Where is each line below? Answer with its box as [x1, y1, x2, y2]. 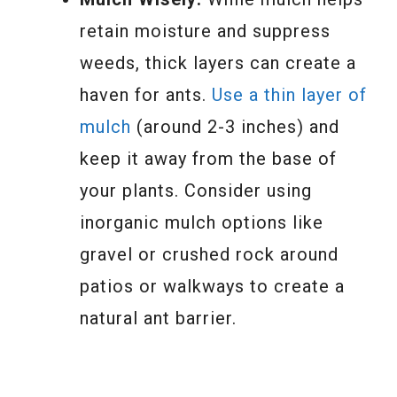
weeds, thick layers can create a [80, 51, 356, 74]
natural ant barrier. [80, 307, 237, 329]
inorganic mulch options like [80, 211, 323, 233]
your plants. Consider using [80, 179, 312, 201]
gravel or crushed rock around [80, 243, 339, 265]
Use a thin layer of [206, 83, 367, 105]
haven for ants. [80, 83, 206, 105]
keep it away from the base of [80, 147, 337, 169]
